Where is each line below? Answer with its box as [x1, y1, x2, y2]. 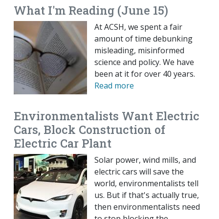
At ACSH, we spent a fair [94, 22, 182, 33]
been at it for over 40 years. [94, 68, 195, 80]
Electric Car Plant [14, 135, 111, 151]
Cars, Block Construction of [14, 122, 165, 137]
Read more [94, 80, 134, 91]
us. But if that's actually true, [94, 190, 199, 201]
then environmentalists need [94, 201, 200, 213]
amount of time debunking [94, 33, 193, 44]
